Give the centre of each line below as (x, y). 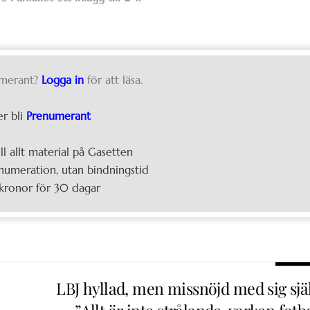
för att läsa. (115, 80)
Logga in (63, 80)
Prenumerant (59, 116)
